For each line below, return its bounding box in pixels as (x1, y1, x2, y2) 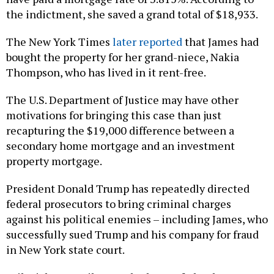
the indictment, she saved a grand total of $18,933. (6, 6, 258, 21)
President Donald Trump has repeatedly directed (6, 180, 250, 196)
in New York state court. (6, 242, 125, 257)
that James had (182, 34, 259, 49)
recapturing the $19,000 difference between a (6, 122, 234, 138)
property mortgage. (6, 153, 104, 168)
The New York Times (6, 34, 113, 49)
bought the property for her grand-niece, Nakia (6, 49, 239, 64)
